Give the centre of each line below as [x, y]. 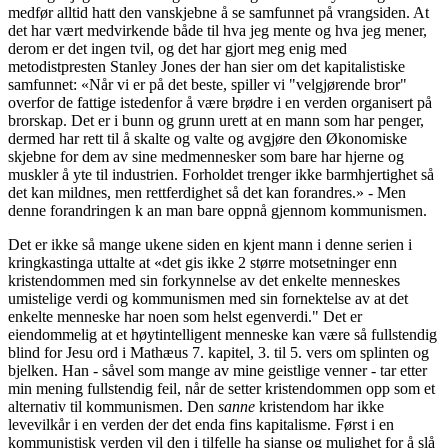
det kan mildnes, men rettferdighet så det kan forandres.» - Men [207, 193]
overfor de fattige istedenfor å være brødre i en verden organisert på [220, 103]
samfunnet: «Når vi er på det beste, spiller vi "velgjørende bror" [207, 85]
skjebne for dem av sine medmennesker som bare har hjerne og [206, 157]
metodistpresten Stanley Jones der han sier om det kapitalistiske [206, 67]
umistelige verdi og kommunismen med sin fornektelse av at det [208, 299]
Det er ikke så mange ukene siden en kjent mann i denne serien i [210, 245]
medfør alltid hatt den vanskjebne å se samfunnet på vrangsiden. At [218, 13]
